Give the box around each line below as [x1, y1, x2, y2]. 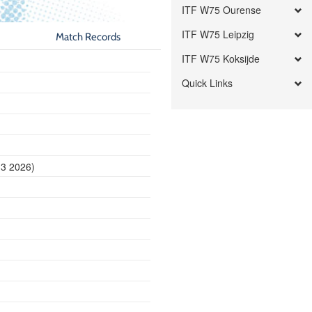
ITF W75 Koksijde [182, 52, 260, 65]
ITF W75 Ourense [182, 3, 262, 17]
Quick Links [182, 76, 233, 90]
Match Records [56, 30, 121, 43]
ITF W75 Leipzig [182, 27, 255, 41]
